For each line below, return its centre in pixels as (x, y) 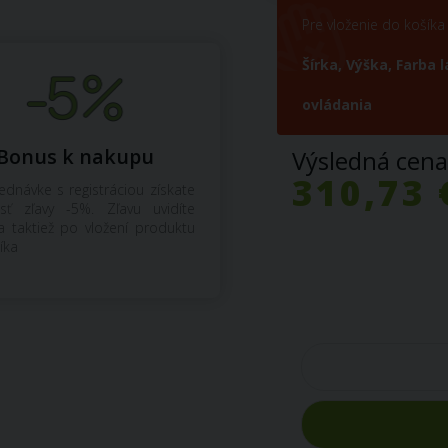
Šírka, (324, 64)
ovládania (337, 104)
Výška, (371, 64)
